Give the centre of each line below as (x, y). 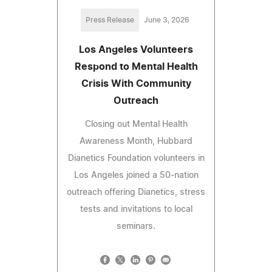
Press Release (110, 20)
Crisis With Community (136, 83)
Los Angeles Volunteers (136, 49)
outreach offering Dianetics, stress (136, 192)
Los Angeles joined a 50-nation (136, 175)
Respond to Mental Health (136, 66)
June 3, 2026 (166, 20)
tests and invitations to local (136, 209)
